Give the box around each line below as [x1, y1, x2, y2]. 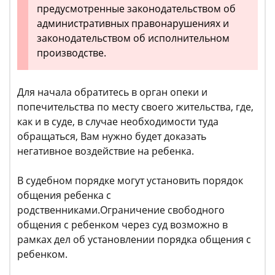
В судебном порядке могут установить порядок [17, 174, 243, 188]
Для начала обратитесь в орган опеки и [17, 85, 207, 99]
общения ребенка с [17, 188, 111, 203]
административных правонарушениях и [37, 17, 229, 31]
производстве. [37, 46, 106, 60]
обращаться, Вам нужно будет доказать [17, 130, 206, 144]
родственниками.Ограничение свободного [17, 203, 225, 217]
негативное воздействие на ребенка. [17, 144, 194, 158]
